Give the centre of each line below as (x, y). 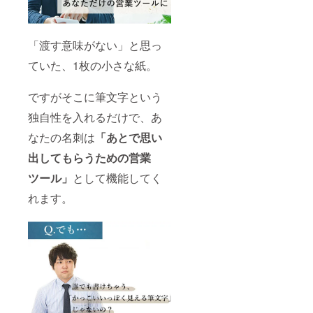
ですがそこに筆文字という (95, 96)
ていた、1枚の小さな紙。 (93, 65)
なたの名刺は (61, 137)
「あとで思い (129, 137)
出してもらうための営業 (89, 157)
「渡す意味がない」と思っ (95, 45)
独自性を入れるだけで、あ (95, 117)
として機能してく (117, 177)
